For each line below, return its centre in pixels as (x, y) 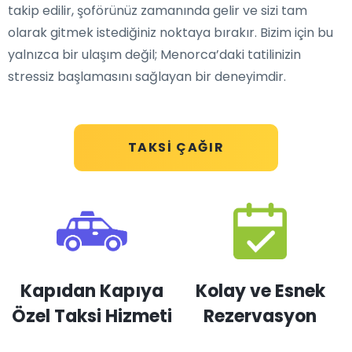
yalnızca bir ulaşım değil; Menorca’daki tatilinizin (154, 55)
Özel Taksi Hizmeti (92, 316)
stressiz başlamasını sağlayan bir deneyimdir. (147, 77)
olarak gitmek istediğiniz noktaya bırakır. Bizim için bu (170, 33)
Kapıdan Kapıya (92, 291)
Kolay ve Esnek (260, 291)
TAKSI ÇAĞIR (176, 147)
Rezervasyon (260, 316)
